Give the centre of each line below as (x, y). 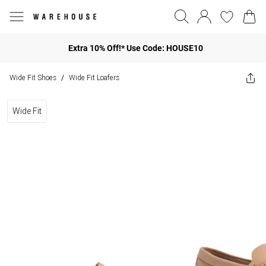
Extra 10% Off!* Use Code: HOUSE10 (135, 48)
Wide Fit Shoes (33, 77)
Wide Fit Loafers (94, 77)
